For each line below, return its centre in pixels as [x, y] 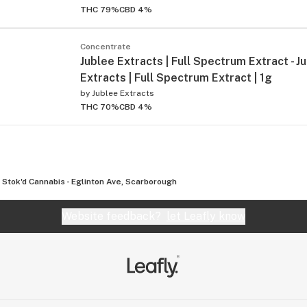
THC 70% [100, 107]
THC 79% [100, 9]
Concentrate [106, 46]
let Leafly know [206, 216]
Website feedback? [114, 216]
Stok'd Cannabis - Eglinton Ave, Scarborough [89, 181]
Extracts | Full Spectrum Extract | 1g [176, 77]
